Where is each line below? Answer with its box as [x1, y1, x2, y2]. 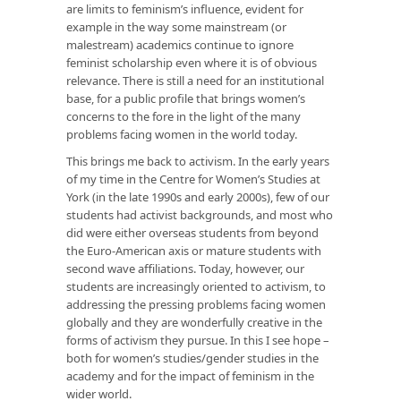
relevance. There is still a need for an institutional [66, 72, 324, 89]
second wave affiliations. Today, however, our [66, 260, 304, 277]
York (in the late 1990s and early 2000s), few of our [66, 188, 329, 205]
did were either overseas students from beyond [66, 224, 319, 241]
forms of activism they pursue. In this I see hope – [66, 331, 329, 348]
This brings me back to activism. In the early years [66, 152, 329, 169]
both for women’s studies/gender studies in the [66, 349, 319, 366]
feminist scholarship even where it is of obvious [66, 54, 317, 71]
